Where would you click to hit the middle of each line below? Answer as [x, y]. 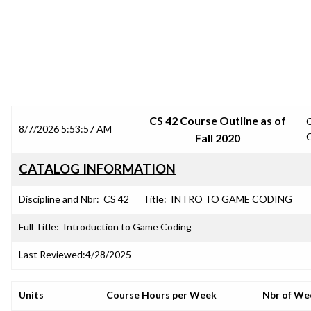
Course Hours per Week [161, 295]
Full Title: [39, 227]
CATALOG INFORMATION [97, 169]
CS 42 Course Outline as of [218, 120]
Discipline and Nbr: [59, 199]
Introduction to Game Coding [127, 227]
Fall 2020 [218, 138]
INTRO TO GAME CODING [232, 199]
